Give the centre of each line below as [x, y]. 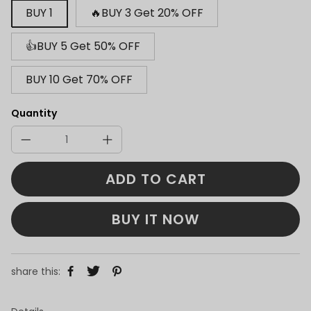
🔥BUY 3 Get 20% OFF [147, 12]
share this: [36, 271]
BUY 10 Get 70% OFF [79, 79]
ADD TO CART [155, 179]
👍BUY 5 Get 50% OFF [83, 46]
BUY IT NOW [155, 219]
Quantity [34, 113]
